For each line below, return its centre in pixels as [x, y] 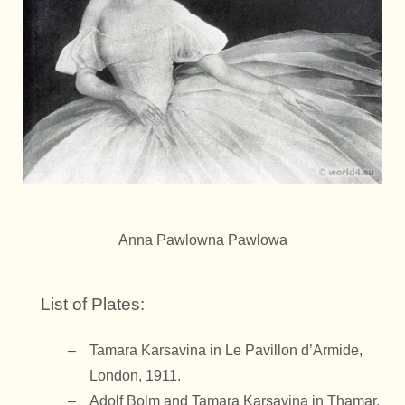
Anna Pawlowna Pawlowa [202, 240]
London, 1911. [135, 375]
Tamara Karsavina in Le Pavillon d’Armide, [226, 350]
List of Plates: [93, 304]
